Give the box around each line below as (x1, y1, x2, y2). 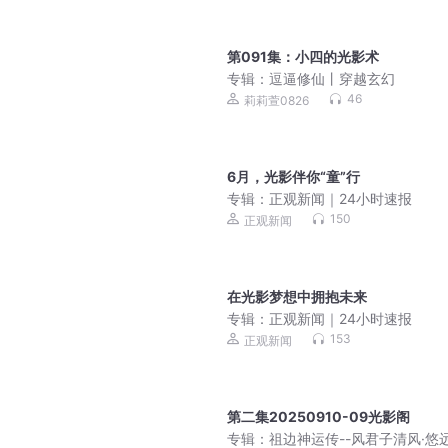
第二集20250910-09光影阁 (227, 408, 410, 426)
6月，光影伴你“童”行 (227, 168, 360, 186)
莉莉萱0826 (244, 92, 309, 108)
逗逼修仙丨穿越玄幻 (269, 70, 395, 88)
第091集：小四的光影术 (227, 48, 379, 66)
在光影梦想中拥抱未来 (227, 288, 367, 306)
